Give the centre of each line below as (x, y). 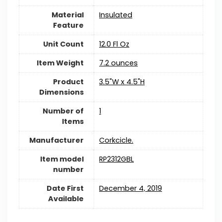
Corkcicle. (116, 140)
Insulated (115, 15)
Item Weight (60, 63)
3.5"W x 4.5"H (122, 82)
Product (68, 82)
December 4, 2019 (130, 188)
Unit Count (63, 44)
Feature (68, 25)
